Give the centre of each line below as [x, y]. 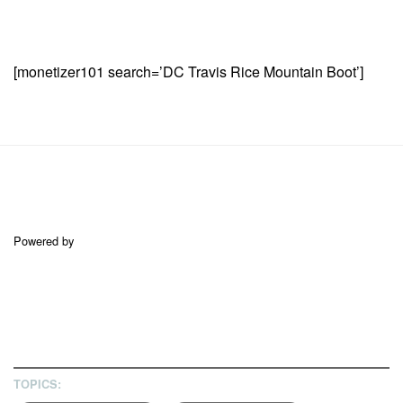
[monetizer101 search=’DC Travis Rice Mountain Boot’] [188, 72]
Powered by [44, 240]
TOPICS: [37, 384]
